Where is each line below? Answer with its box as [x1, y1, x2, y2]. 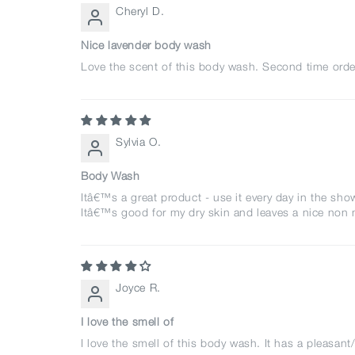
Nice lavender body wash [81, 37, 212, 52]
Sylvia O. [116, 134, 162, 148]
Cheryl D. [116, 3, 165, 17]
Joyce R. [116, 280, 161, 294]
